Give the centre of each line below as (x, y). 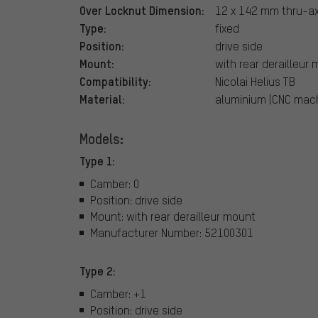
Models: (102, 139)
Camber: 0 (115, 183)
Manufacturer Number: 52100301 (172, 232)
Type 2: (98, 271)
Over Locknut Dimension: (142, 10)
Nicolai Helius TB (255, 82)
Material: (102, 99)
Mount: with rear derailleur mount (173, 216)
